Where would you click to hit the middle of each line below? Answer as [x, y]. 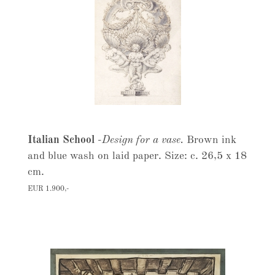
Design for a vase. [144, 140]
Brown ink [211, 140]
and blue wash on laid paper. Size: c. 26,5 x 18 [137, 156]
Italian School [62, 140]
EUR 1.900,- [48, 189]
